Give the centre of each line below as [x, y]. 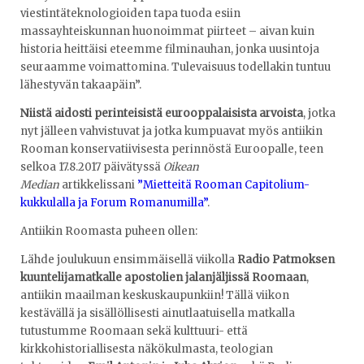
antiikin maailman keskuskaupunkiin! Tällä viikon [155, 295]
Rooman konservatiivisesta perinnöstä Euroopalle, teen [172, 149]
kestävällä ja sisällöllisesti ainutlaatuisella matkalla [158, 313]
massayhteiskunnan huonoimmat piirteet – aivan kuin [167, 31]
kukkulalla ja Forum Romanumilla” [114, 202]
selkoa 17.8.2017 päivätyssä [92, 167]
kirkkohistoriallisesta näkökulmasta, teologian [147, 349]
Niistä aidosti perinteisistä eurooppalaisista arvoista [162, 113]
